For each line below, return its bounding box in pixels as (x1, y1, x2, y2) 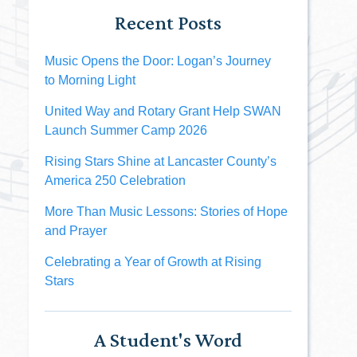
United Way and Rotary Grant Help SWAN (45, 104, 281, 118)
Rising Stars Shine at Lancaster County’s (45, 154, 277, 168)
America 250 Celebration (45, 173, 186, 187)
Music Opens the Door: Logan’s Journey (45, 53, 271, 68)
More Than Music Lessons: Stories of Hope (45, 204, 288, 218)
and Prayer (45, 223, 107, 237)
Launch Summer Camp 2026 (45, 123, 207, 137)
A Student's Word (94, 328, 242, 351)
